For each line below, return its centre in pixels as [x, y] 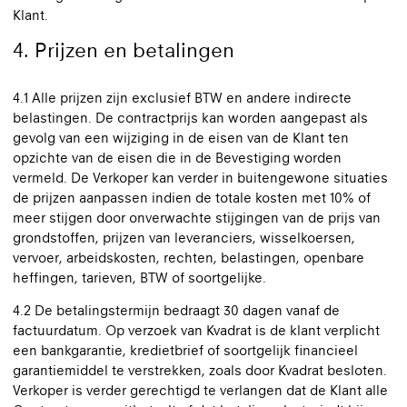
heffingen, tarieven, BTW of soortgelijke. [139, 278]
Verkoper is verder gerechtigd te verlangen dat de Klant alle [200, 390]
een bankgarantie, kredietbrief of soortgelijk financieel [185, 350]
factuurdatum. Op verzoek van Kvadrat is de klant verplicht [196, 330]
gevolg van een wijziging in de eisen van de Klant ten [181, 138]
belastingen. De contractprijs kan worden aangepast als [190, 118]
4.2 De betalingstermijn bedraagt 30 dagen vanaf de [176, 310]
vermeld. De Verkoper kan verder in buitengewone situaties [200, 178]
